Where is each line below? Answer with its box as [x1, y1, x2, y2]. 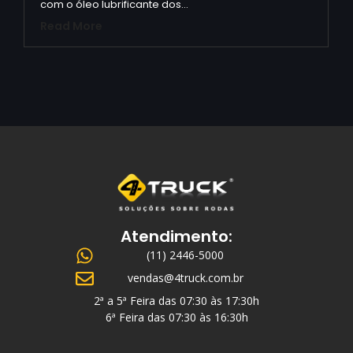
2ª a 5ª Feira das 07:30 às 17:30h [94, 293, 259, 309]
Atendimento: [121, 225, 232, 248]
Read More [40, 18, 102, 35]
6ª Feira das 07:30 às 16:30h [105, 310, 248, 325]
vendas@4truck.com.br [127, 270, 243, 286]
